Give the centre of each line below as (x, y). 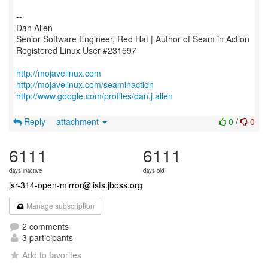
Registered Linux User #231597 (76, 50)
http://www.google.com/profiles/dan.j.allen (95, 96)
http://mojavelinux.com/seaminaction (85, 84)
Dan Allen (34, 28)
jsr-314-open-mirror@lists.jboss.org (76, 185)
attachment (79, 121)
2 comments (44, 226)
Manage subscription (60, 205)
